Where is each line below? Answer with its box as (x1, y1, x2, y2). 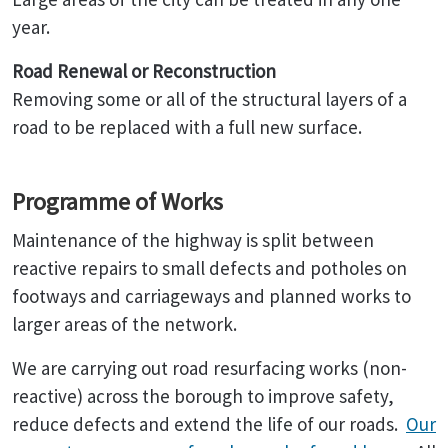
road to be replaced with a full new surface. (12, 115, 362, 139)
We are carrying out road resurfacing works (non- (12, 356, 407, 380)
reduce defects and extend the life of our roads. (12, 412, 406, 436)
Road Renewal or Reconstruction (12, 59, 276, 83)
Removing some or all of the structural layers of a (12, 87, 407, 111)
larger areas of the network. (12, 312, 241, 336)
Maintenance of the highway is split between (12, 228, 374, 252)
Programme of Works (12, 186, 223, 217)
